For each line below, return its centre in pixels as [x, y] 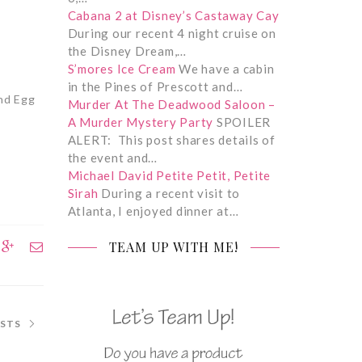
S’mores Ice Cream [122, 68]
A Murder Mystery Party [140, 122]
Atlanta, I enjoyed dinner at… [153, 210]
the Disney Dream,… [127, 51]
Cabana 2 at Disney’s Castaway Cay [173, 15]
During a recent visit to [169, 193]
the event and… [112, 157]
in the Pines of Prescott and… [155, 86]
